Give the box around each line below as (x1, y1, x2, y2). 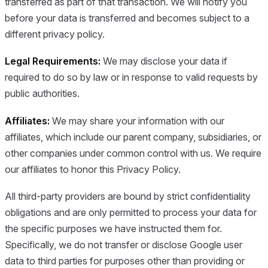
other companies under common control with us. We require (5, 147, 261, 159)
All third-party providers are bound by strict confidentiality (5, 190, 251, 203)
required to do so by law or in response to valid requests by (5, 71, 258, 84)
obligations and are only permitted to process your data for (5, 206, 257, 219)
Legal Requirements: (5, 55, 100, 68)
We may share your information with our (50, 114, 224, 127)
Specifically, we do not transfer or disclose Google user (5, 239, 242, 251)
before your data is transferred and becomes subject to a (5, 12, 249, 25)
